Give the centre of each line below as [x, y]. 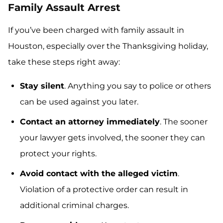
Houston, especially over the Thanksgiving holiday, [108, 46]
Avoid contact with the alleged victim [99, 174]
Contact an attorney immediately [90, 122]
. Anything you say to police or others [138, 86]
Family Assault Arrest [64, 8]
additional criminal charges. [74, 206]
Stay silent [42, 86]
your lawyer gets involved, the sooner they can [112, 138]
